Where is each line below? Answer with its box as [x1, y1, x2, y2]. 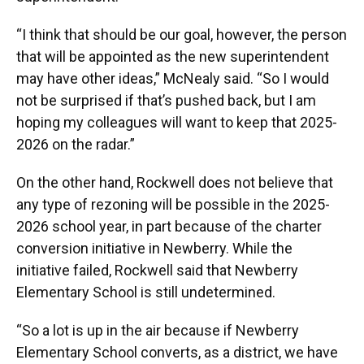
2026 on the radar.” [16, 136, 135, 154]
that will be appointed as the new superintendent [16, 48, 329, 66]
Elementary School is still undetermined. [16, 284, 275, 301]
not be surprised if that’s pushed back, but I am [16, 92, 316, 110]
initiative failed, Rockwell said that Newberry [16, 262, 298, 279]
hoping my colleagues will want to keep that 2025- [16, 114, 337, 132]
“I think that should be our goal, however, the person [16, 26, 347, 44]
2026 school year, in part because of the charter [16, 218, 322, 236]
